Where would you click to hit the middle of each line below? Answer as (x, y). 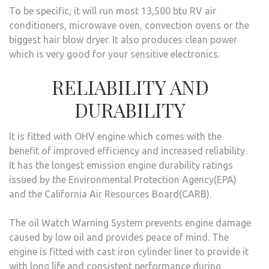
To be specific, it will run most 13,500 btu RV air (113, 11)
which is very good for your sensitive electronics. (114, 54)
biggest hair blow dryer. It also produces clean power (123, 39)
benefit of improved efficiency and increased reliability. (128, 150)
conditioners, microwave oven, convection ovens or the (129, 25)
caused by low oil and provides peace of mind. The (119, 237)
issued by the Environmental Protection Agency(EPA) (123, 179)
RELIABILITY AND (130, 86)
